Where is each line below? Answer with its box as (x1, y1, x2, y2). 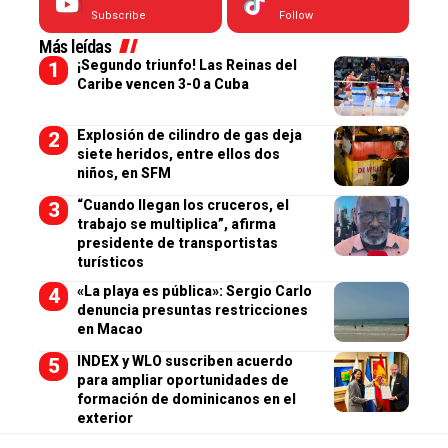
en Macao (76, 320, 143, 337)
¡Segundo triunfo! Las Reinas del (76, 56, 297, 73)
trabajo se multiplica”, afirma (76, 215, 276, 232)
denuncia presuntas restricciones (76, 301, 308, 318)
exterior (76, 409, 133, 426)
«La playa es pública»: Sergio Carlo (76, 282, 312, 299)
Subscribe (91, 8, 146, 22)
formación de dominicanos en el (76, 390, 296, 407)
